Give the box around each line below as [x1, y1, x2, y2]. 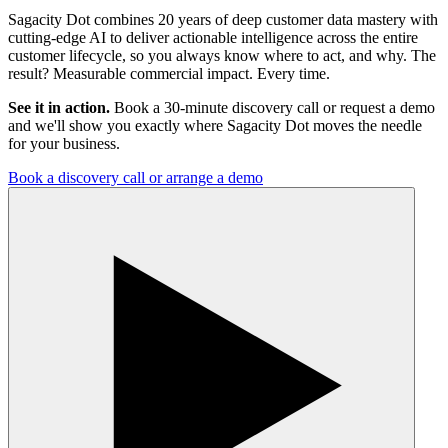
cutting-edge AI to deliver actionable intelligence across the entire [8, 28, 418, 46]
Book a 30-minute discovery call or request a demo [114, 98, 435, 116]
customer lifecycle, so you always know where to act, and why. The [8, 46, 436, 64]
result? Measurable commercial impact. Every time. [8, 64, 330, 82]
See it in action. [8, 98, 110, 116]
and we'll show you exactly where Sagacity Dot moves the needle [8, 116, 422, 134]
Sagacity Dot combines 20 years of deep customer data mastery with [8, 10, 438, 28]
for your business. [8, 134, 120, 152]
